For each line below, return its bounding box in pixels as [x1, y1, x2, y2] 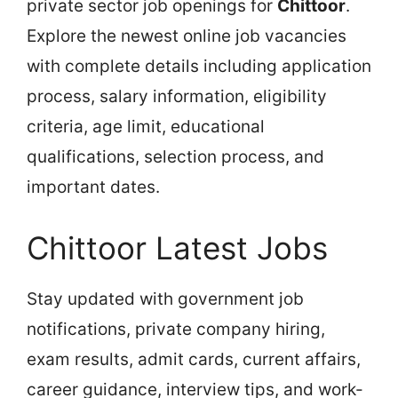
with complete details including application [27, 55, 371, 76]
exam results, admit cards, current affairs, [27, 348, 361, 370]
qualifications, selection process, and [27, 146, 324, 167]
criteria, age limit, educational [27, 115, 265, 137]
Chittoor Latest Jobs [27, 228, 328, 267]
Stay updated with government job [27, 288, 304, 309]
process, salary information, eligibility [27, 85, 327, 107]
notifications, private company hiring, [27, 318, 325, 339]
